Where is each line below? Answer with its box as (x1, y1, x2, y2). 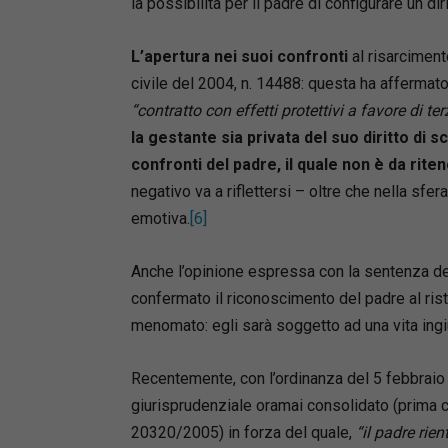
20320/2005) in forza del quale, (130, 422, 356, 442)
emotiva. (130, 208, 190, 228)
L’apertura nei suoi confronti (130, 46, 352, 66)
